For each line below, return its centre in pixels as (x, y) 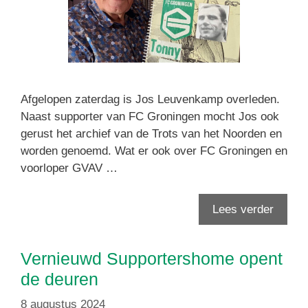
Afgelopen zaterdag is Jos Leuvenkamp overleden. (150, 99)
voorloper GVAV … (69, 168)
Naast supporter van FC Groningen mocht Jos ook (150, 116)
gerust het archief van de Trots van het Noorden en (151, 133)
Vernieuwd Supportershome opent (152, 259)
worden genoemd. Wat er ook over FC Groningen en (154, 151)
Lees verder (243, 210)
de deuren (59, 279)
